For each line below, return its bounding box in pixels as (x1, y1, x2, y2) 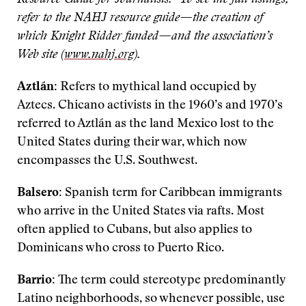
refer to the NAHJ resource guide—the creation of (17, 12, 263, 25)
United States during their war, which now (17, 137, 247, 149)
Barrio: (17, 275, 58, 287)
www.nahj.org (64, 49, 134, 61)
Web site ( (17, 49, 64, 61)
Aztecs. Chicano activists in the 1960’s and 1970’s (17, 100, 283, 112)
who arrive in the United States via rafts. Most (17, 206, 264, 218)
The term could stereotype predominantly (58, 275, 286, 287)
